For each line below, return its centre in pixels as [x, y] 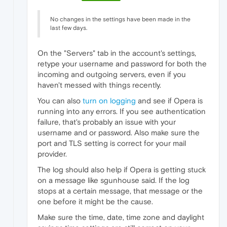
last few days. [69, 28]
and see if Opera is [169, 100]
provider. [52, 154]
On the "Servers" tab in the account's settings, [117, 53]
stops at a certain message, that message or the [120, 191]
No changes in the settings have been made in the [120, 19]
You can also [60, 100]
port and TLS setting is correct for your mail [112, 143]
